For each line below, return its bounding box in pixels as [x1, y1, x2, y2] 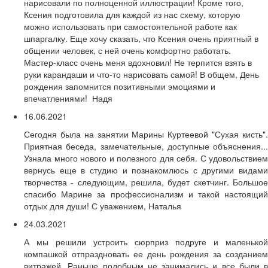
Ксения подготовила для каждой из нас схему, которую [24, 8, 240, 21]
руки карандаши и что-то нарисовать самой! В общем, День [24, 68, 259, 81]
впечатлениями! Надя [24, 92, 112, 105]
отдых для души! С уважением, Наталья [24, 200, 184, 212]
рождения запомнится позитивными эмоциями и [24, 80, 215, 93]
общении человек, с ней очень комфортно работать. [24, 44, 231, 57]
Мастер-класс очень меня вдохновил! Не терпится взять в [24, 56, 252, 69]
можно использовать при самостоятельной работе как [24, 20, 237, 33]
